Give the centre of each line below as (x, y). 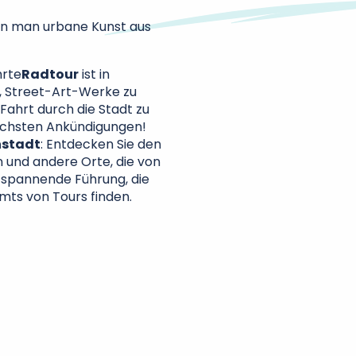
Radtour (50, 74)
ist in (94, 74)
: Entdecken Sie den (101, 144)
